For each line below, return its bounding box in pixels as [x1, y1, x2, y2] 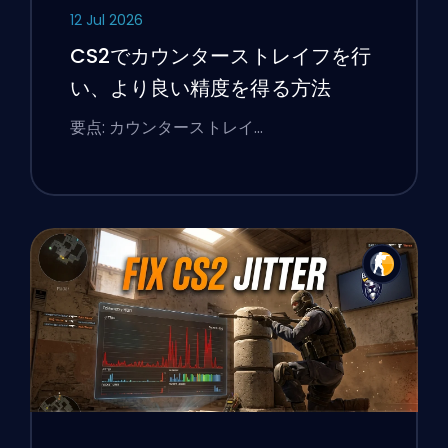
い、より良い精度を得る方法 [69, 74, 331, 103]
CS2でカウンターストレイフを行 [69, 42, 372, 71]
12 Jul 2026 [69, 10, 143, 31]
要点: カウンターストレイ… [69, 116, 263, 140]
